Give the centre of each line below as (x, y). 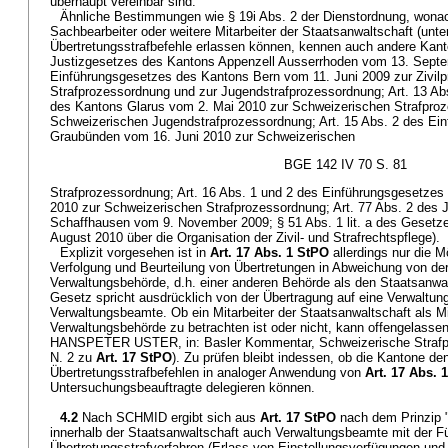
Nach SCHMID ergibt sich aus (171, 417)
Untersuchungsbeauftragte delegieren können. (182, 387)
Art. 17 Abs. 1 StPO (269, 252)
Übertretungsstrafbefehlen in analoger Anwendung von (207, 372)
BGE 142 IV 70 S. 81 (345, 164)
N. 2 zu (73, 357)
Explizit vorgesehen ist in (135, 252)
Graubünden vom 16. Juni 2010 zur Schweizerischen (202, 136)
